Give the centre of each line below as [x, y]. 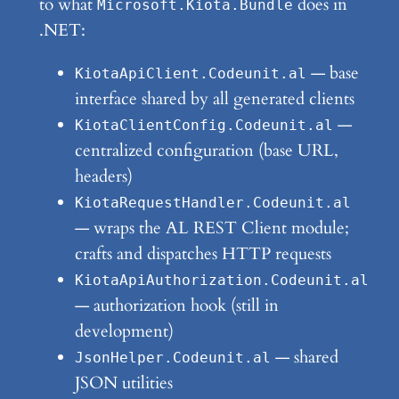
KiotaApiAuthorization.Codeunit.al [221, 281]
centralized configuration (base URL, [206, 151]
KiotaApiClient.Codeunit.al [190, 74]
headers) [103, 177]
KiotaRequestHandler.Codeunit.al [212, 204]
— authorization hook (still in [176, 306]
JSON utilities [123, 383]
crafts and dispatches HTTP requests [203, 254]
